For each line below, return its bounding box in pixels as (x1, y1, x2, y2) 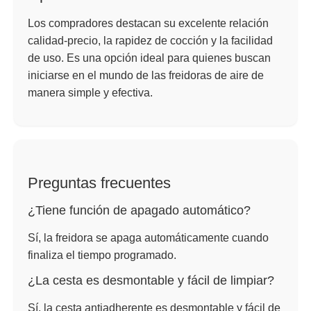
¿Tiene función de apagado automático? (28, 203, 251, 217)
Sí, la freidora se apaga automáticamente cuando (28, 231, 269, 244)
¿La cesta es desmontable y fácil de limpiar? (28, 274, 274, 288)
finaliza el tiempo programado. (28, 249, 176, 261)
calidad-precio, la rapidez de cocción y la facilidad (28, 35, 273, 47)
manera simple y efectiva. (28, 87, 153, 99)
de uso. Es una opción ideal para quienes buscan (28, 52, 271, 65)
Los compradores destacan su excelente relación (28, 17, 269, 30)
